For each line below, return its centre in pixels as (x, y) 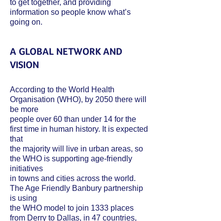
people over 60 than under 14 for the (73, 119)
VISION (24, 65)
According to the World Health (62, 90)
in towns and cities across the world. (73, 178)
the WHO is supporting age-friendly (71, 159)
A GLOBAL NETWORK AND (66, 52)
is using (23, 198)
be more (24, 109)
